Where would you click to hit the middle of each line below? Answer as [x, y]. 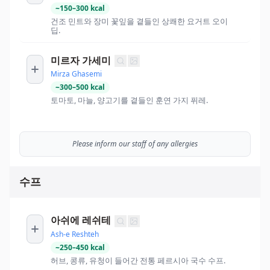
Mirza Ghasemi [76, 74]
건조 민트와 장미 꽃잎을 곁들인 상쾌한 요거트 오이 [139, 21]
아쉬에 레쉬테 [81, 220]
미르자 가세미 [81, 60]
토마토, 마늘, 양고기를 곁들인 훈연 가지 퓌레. [129, 100]
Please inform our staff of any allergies [135, 144]
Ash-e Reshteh [75, 234]
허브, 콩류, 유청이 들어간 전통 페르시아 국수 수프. [138, 260]
